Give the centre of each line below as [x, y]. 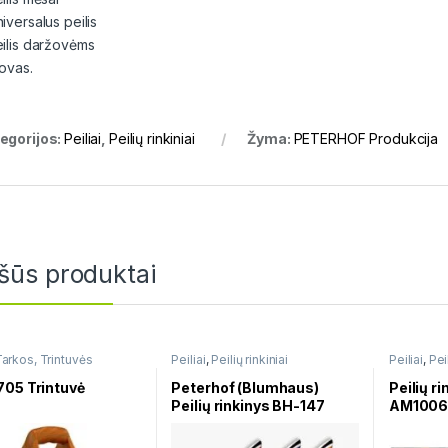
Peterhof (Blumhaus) [245, 387]
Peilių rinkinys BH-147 [248, 405]
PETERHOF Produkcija [365, 139]
